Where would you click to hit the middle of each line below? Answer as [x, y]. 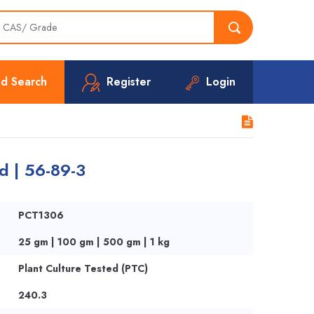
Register [129, 82]
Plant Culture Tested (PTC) [83, 268]
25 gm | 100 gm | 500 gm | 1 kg [94, 242]
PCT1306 [41, 215]
